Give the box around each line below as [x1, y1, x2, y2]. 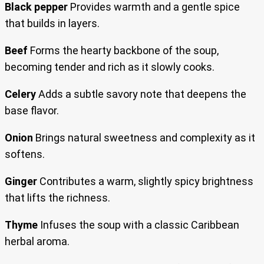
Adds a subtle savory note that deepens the [36, 87, 246, 100]
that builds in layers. [5, 16, 100, 29]
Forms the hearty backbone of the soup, [28, 44, 219, 57]
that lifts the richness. [5, 191, 110, 204]
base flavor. [5, 104, 59, 117]
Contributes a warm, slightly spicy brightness [37, 174, 253, 187]
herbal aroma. [5, 235, 70, 247]
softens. [5, 147, 45, 160]
